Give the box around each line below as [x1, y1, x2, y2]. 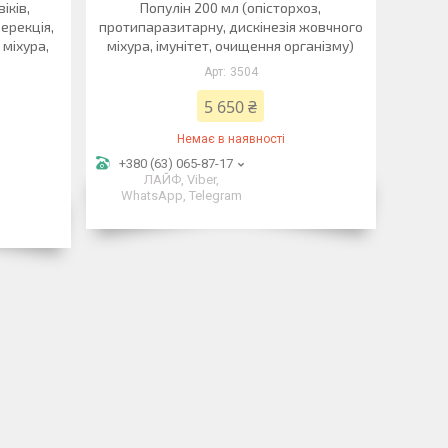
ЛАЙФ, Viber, [144, 172, 220, 187]
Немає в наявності [176, 132, 285, 146]
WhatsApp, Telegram [121, 188, 243, 203]
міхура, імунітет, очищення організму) [107, 37, 355, 54]
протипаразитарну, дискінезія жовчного [98, 18, 363, 35]
